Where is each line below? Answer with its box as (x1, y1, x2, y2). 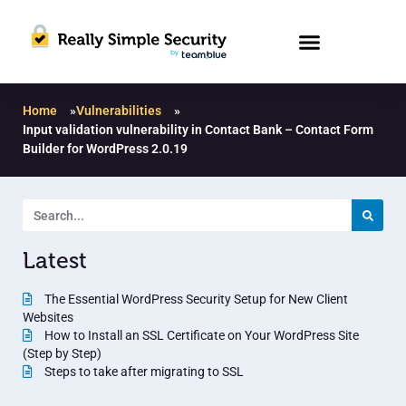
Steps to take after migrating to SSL (42, 364, 244, 380)
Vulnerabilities (76, 103, 161, 119)
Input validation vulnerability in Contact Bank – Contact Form (23, 122, 373, 138)
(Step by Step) (23, 346, 101, 362)
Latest (23, 246, 87, 275)
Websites (23, 310, 73, 325)
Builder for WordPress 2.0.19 (23, 141, 188, 157)
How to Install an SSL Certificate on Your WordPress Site (42, 328, 359, 343)
